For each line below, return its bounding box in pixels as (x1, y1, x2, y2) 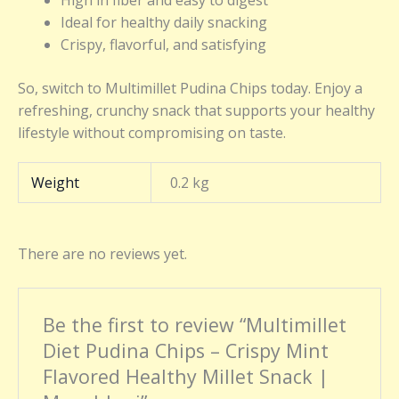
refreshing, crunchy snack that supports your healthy (18, 101, 375, 121)
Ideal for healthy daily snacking (61, 12, 267, 33)
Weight (31, 172, 80, 192)
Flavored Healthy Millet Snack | (42, 362, 329, 389)
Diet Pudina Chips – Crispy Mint (42, 337, 329, 363)
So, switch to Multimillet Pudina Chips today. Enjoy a (18, 78, 362, 99)
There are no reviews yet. (18, 243, 187, 264)
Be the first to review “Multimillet (42, 311, 346, 338)
